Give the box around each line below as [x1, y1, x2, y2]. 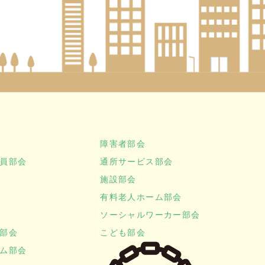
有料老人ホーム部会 [100, 191, 182, 203]
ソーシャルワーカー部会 [100, 209, 201, 221]
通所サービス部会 [100, 156, 173, 167]
